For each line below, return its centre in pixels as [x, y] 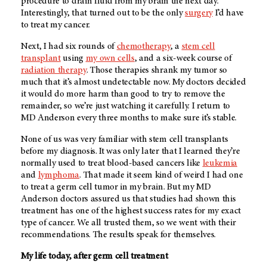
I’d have [229, 13]
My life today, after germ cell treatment [94, 256]
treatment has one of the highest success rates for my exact [131, 211]
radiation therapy [54, 70]
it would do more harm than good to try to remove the [123, 94]
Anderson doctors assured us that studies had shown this [128, 199]
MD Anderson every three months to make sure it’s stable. [130, 118]
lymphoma [59, 175]
